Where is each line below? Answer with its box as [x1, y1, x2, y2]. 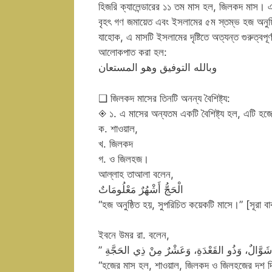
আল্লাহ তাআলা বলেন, [98, 168, 174, 180]
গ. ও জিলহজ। [98, 152, 149, 165]
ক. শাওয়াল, [98, 122, 138, 135]
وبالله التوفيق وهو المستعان [98, 61, 217, 74]
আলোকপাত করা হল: [98, 46, 167, 59]
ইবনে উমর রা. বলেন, [98, 229, 169, 242]
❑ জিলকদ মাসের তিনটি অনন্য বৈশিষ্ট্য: [98, 92, 230, 104]
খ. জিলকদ [98, 137, 133, 150]
